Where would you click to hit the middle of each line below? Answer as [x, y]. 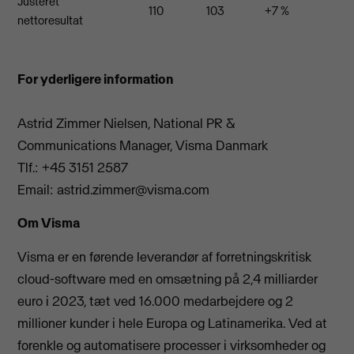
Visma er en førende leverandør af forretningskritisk [165, 256]
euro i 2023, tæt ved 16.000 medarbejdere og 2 [156, 301]
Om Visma [49, 223]
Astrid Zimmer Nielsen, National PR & [127, 123]
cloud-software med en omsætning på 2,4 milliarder [168, 279]
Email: [38, 189]
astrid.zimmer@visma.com [134, 189]
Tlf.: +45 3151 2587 [73, 167]
